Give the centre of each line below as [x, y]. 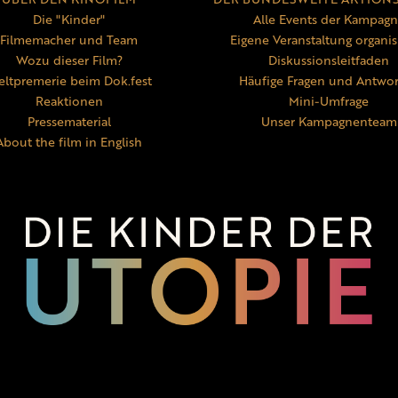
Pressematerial [69, 122]
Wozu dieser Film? [69, 60]
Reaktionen [69, 101]
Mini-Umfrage [329, 101]
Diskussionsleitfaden [329, 60]
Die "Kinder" [69, 20]
